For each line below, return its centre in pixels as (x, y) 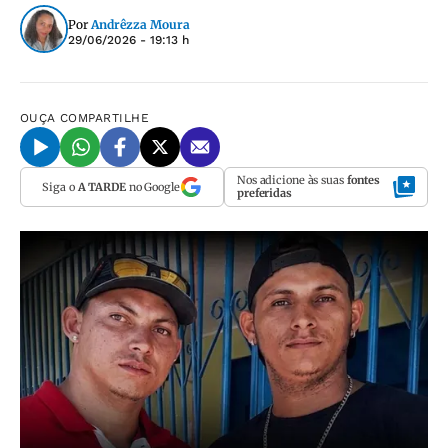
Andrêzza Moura (140, 24)
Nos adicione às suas (292, 180)
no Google (152, 186)
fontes (363, 180)
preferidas (264, 193)
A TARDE (101, 186)
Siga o (60, 186)
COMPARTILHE (105, 118)
